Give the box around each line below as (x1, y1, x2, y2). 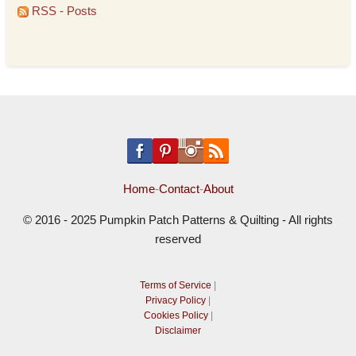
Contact (158, 183, 199, 195)
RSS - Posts (29, 4, 98, 17)
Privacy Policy (145, 295, 206, 305)
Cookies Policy (143, 310, 208, 320)
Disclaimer (155, 325, 201, 335)
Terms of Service (140, 280, 211, 290)
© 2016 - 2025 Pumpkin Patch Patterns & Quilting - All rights (23, 214, 333, 226)
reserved (155, 233, 201, 246)
